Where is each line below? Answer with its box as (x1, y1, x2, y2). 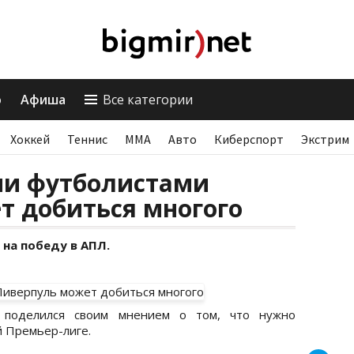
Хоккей (10, 131, 50, 147)
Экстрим (301, 131, 349, 147)
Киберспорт (214, 131, 284, 147)
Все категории (103, 91, 193, 108)
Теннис (67, 131, 107, 147)
